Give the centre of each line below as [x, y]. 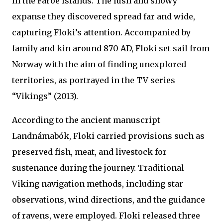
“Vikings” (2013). [45, 96]
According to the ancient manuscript [86, 120]
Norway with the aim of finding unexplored [99, 64]
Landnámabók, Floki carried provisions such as [108, 136]
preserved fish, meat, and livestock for [89, 152]
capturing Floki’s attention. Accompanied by [101, 33]
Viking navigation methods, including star [98, 184]
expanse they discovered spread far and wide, [104, 17]
